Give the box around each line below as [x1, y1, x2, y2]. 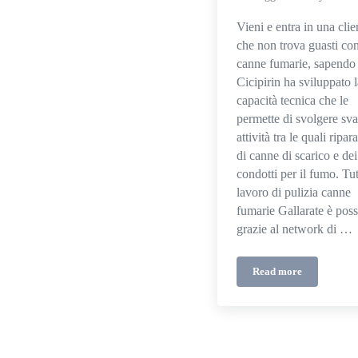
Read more [253, 265, 302, 277]
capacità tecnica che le [237, 93, 348, 108]
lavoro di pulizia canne [237, 185, 351, 200]
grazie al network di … [237, 221, 352, 237]
